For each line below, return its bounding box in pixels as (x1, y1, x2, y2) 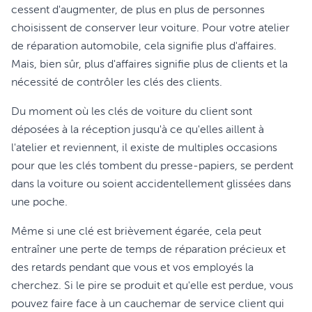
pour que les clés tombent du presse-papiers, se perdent (11, 161, 293, 172)
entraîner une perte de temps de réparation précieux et (11, 244, 286, 256)
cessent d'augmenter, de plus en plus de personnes (11, 5, 265, 16)
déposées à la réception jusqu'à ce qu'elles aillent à (11, 125, 264, 136)
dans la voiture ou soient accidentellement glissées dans (11, 179, 291, 190)
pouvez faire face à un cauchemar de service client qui (11, 299, 284, 310)
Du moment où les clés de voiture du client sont (11, 107, 252, 118)
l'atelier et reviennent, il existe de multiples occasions (11, 143, 277, 154)
